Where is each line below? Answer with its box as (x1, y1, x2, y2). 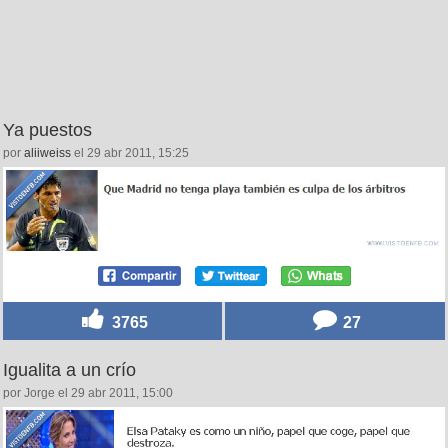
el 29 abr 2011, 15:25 (71, 146, 189, 161)
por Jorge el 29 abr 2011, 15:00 (3, 385, 173, 400)
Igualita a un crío (3, 359, 136, 380)
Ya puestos (3, 120, 92, 141)
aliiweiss (24, 146, 71, 161)
